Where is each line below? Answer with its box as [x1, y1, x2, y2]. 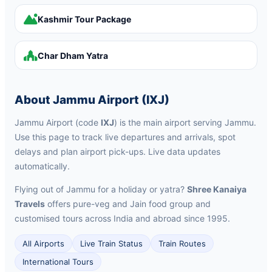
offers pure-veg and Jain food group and [45, 199, 211, 209]
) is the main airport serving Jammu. [114, 117, 256, 127]
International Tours [22, 257, 93, 267]
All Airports [22, 239, 64, 248]
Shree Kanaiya [187, 184, 246, 194]
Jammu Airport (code [15, 117, 101, 127]
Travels [15, 199, 45, 209]
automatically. [15, 161, 70, 171]
